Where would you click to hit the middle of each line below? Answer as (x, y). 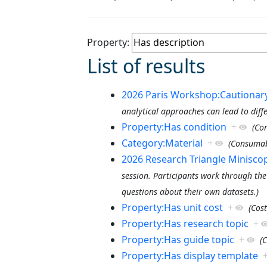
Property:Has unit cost (172, 207)
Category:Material (162, 143)
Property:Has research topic (185, 223)
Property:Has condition (174, 127)
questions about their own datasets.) (190, 191)
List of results (146, 66)
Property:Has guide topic (178, 239)
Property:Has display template (190, 255)
